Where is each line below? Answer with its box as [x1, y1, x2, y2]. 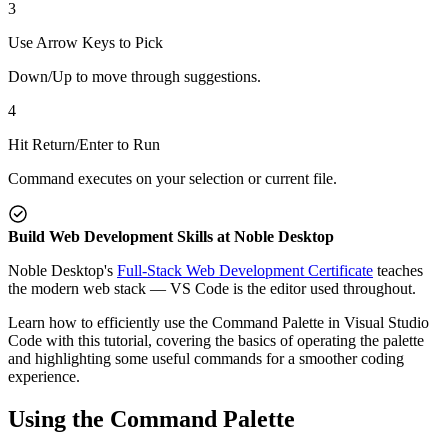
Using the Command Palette [8, 405, 295, 432]
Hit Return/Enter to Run [8, 135, 160, 153]
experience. [8, 367, 80, 385]
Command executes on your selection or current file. [8, 169, 337, 187]
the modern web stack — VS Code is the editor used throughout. [8, 279, 416, 297]
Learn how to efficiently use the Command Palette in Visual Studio [8, 313, 429, 331]
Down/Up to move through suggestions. [8, 67, 261, 85]
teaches [373, 261, 423, 279]
